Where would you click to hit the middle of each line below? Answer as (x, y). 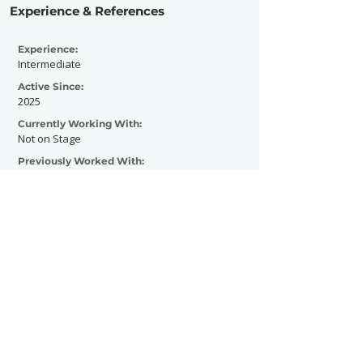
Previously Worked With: (81, 161)
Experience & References (87, 11)
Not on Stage (49, 139)
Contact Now (139, 279)
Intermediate (49, 64)
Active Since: (51, 86)
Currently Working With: (80, 124)
